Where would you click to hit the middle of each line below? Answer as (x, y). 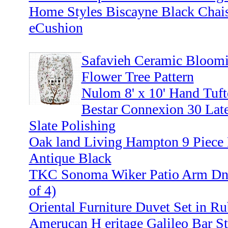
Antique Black (70, 158)
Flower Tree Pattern (137, 77)
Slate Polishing (72, 126)
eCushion (56, 28)
